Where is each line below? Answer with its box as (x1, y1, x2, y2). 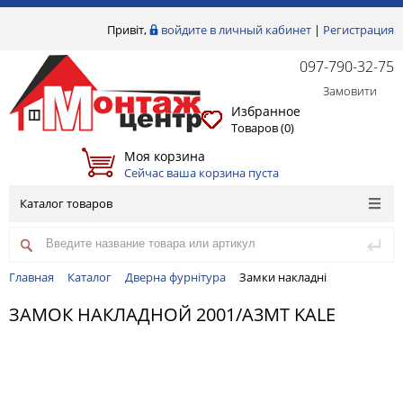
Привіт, (107, 22, 149, 38)
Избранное (231, 102, 300, 120)
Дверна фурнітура (125, 269, 226, 285)
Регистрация (323, 22, 394, 38)
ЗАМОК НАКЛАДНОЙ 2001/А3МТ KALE (9, 302, 336, 327)
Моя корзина (123, 147, 205, 165)
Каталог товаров (20, 195, 112, 211)
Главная (9, 269, 54, 285)
